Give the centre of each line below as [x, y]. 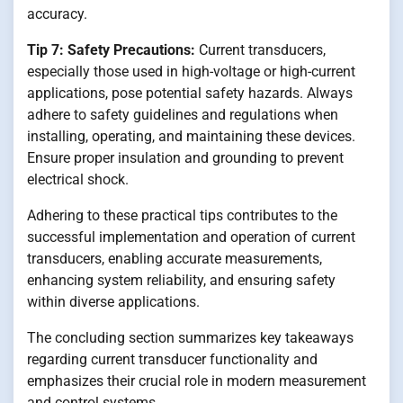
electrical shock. [78, 180]
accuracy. [57, 14]
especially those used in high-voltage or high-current [191, 72]
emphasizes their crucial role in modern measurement [197, 381]
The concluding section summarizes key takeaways [190, 338]
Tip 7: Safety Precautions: [111, 50]
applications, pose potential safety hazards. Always [190, 94]
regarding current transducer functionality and [172, 360]
